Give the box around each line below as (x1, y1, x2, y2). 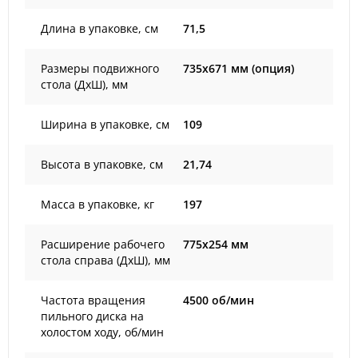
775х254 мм (183, 237, 249, 252)
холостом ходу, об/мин (41, 324, 164, 340)
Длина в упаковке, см (41, 21, 158, 36)
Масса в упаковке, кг (41, 197, 154, 212)
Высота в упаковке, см (41, 157, 163, 172)
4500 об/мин (183, 292, 254, 308)
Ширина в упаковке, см (41, 117, 169, 132)
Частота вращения (41, 292, 145, 308)
